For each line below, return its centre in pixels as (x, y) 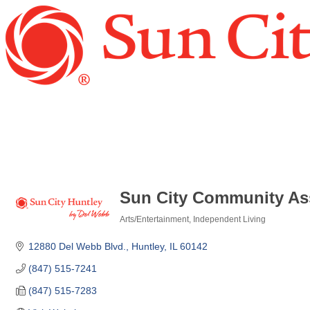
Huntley (147, 246)
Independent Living (229, 219)
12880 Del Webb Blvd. (77, 246)
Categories (141, 229)
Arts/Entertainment (154, 219)
